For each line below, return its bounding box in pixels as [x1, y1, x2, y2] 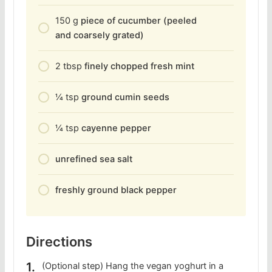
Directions [26, 234, 93, 250]
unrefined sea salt [55, 154, 133, 165]
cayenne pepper [81, 123, 152, 134]
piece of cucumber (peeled [81, 15, 197, 27]
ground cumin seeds [81, 92, 170, 103]
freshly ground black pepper [55, 185, 177, 196]
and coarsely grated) [55, 30, 144, 41]
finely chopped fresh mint [84, 61, 195, 72]
